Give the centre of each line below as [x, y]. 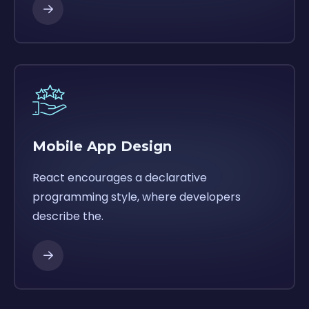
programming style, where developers [137, 197]
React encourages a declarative [120, 177]
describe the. [68, 216]
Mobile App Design [102, 146]
